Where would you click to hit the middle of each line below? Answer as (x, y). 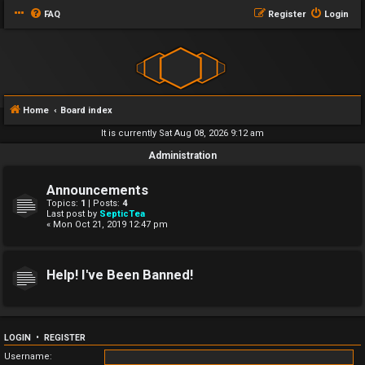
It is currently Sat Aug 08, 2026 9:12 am (182, 133)
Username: (28, 357)
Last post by (73, 214)
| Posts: (104, 203)
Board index (86, 110)
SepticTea (122, 214)
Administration (182, 156)
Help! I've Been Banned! (120, 275)
